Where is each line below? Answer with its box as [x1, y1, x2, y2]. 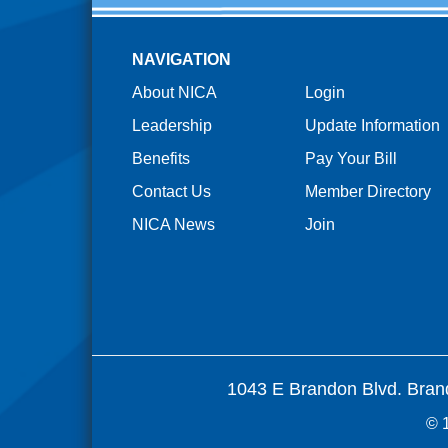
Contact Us [131, 183, 211, 201]
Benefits [131, 150, 190, 168]
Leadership [131, 117, 212, 135]
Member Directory [304, 183, 431, 201]
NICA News [131, 216, 215, 234]
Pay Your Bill [304, 150, 397, 168]
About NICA [131, 84, 217, 102]
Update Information [304, 117, 440, 135]
